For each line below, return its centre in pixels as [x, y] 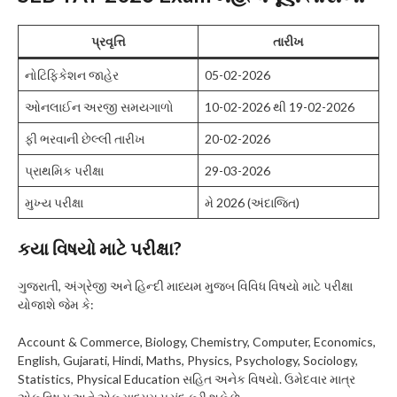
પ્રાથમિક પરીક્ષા [64, 171]
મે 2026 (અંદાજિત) [252, 203]
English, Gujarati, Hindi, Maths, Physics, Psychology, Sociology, [188, 361]
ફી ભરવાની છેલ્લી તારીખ [85, 139]
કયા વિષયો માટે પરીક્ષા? [100, 249]
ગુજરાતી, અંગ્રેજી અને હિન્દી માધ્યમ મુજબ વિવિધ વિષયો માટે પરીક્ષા [185, 286]
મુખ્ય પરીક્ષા [54, 203]
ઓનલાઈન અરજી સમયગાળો [99, 107]
